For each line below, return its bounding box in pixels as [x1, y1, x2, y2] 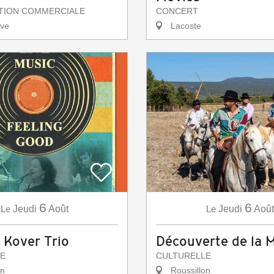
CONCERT [156, 6, 198, 17]
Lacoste [168, 21, 201, 31]
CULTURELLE [156, 251, 211, 261]
